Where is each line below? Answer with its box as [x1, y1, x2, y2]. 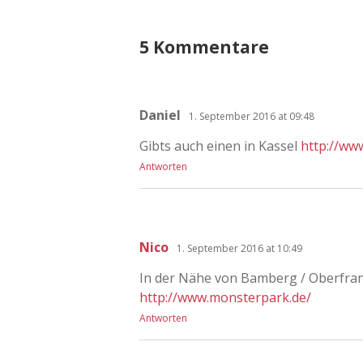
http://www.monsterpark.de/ [139, 288, 311, 306]
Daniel [139, 105, 181, 124]
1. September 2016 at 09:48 [189, 109, 314, 123]
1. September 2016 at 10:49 [177, 241, 302, 255]
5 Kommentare [139, 35, 269, 58]
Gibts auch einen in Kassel [139, 136, 301, 155]
